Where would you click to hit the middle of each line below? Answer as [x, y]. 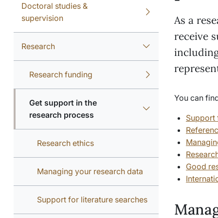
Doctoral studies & [54, 6]
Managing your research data [90, 171]
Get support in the [63, 103]
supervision [42, 18]
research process [62, 115]
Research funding [61, 74]
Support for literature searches [92, 200]
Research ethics [65, 143]
